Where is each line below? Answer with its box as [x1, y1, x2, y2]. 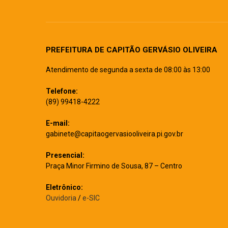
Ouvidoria [46, 194, 76, 202]
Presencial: [46, 151, 84, 159]
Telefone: [46, 87, 78, 95]
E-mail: [46, 119, 70, 127]
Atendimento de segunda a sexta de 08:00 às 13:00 [46, 66, 210, 74]
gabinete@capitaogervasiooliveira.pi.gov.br [46, 130, 183, 138]
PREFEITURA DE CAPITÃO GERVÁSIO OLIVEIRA [46, 45, 217, 54]
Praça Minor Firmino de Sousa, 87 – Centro [46, 162, 182, 170]
